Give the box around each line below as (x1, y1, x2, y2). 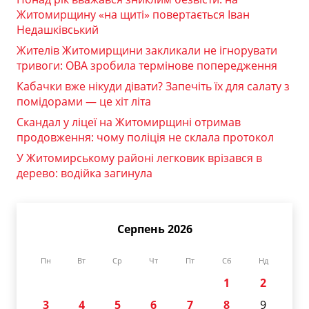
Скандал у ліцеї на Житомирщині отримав (17, 114, 241, 130)
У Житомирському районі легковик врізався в (17, 150, 262, 166)
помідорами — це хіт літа (17, 94, 151, 110)
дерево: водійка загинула (17, 166, 152, 181)
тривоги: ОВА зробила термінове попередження (17, 58, 277, 74)
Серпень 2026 (117, 221, 192, 237)
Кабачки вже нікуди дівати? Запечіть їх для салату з (17, 79, 290, 94)
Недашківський (17, 22, 99, 38)
